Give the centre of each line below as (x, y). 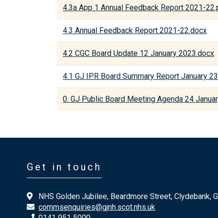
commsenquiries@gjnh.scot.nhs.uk (97, 207)
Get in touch (64, 167)
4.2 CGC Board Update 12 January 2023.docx (138, 53)
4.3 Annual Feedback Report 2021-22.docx (135, 30)
